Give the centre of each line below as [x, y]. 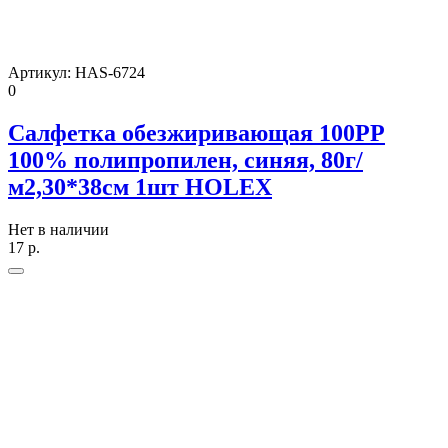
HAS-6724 [110, 72]
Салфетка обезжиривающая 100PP [196, 132]
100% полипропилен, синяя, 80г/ [185, 159]
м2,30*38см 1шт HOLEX [140, 186]
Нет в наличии [58, 229]
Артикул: [41, 72]
